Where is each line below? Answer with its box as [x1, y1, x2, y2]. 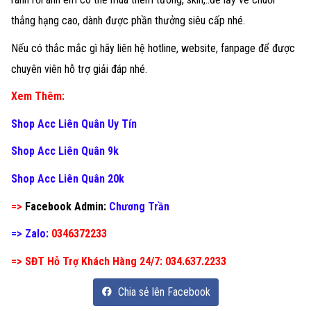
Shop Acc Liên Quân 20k [11, 172, 124, 186]
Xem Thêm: [11, 90, 67, 103]
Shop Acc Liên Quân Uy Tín [11, 117, 137, 131]
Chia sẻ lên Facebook [115, 285, 210, 299]
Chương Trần [109, 199, 169, 213]
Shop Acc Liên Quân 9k [11, 144, 119, 158]
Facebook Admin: [25, 199, 109, 213]
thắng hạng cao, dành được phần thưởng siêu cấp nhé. [11, 14, 245, 28]
